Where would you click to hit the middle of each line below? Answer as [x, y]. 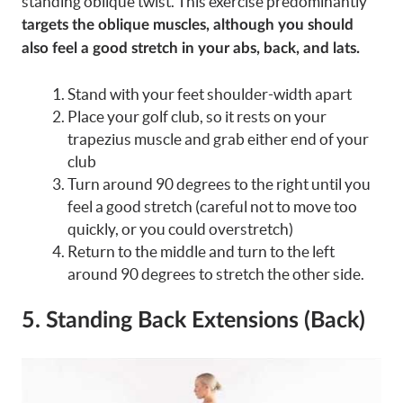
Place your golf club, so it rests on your [197, 116]
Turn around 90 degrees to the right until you [219, 184]
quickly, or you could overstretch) [180, 228]
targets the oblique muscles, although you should [188, 25]
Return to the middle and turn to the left [201, 251]
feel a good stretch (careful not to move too [212, 206]
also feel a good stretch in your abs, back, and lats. [191, 49]
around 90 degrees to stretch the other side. [216, 273]
